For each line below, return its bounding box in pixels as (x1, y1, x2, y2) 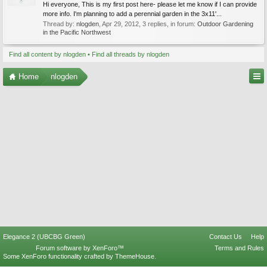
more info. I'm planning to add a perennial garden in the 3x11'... (43, 10, 222, 17)
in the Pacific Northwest (43, 29, 111, 36)
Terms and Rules (215, 244, 264, 252)
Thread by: (43, 20, 76, 27)
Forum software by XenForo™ (35, 244, 124, 252)
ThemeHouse (115, 253, 154, 260)
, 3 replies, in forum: (139, 20, 197, 27)
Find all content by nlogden (9, 51, 86, 58)
